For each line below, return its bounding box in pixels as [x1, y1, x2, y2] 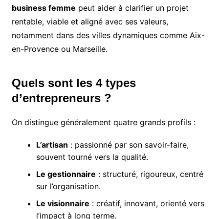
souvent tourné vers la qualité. [36, 152, 148, 162]
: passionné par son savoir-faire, [67, 140, 189, 150]
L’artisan [36, 140, 68, 150]
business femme [11, 3, 76, 13]
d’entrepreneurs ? [11, 91, 111, 105]
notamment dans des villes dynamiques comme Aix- [11, 30, 205, 41]
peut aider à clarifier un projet [75, 3, 189, 13]
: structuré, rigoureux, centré [95, 169, 203, 179]
